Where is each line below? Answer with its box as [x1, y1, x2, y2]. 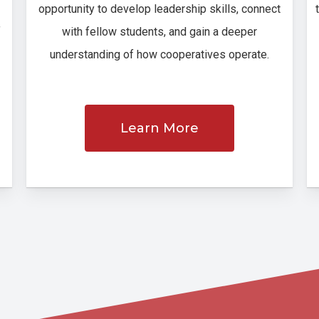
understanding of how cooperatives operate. [49, 47, 269, 61]
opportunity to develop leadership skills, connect [38, 1, 281, 16]
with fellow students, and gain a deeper [61, 24, 257, 38]
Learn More [120, 120, 199, 136]
